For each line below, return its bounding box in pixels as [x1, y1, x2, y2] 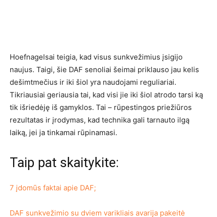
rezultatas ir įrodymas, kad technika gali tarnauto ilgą [10, 115, 189, 125]
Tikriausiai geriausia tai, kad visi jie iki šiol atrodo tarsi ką [10, 90, 203, 100]
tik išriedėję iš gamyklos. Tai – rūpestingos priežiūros [10, 103, 192, 112]
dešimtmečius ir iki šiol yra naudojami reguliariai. [10, 77, 176, 87]
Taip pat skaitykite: [10, 155, 119, 171]
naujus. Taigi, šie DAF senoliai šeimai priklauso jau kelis [10, 65, 199, 75]
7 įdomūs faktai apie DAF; [10, 183, 96, 193]
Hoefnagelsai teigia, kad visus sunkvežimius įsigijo [10, 52, 183, 62]
